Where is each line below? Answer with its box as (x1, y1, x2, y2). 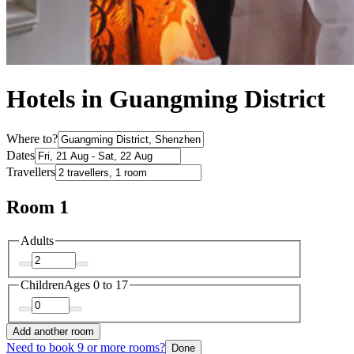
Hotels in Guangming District (6, 85, 326, 114)
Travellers (6, 164, 55, 179)
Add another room (13, 325, 94, 337)
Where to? (6, 131, 58, 145)
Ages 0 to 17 (64, 278, 128, 292)
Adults (21, 233, 54, 247)
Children (21, 278, 64, 292)
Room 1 (6, 196, 69, 217)
